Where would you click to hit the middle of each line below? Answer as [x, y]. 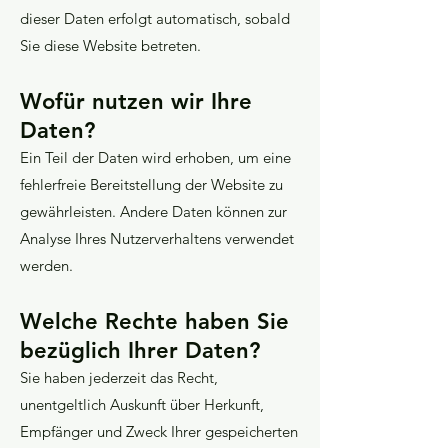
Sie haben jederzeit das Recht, [119, 377]
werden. [46, 265]
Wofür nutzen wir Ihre [136, 101]
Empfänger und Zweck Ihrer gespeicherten [159, 431]
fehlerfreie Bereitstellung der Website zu [151, 184]
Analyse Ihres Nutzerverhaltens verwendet [157, 238]
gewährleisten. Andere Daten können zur [153, 211]
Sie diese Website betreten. [110, 45]
